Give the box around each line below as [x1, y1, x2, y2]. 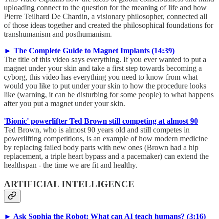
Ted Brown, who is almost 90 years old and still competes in [4, 126, 190, 134]
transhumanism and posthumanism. [4, 30, 112, 39]
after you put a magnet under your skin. [4, 99, 125, 108]
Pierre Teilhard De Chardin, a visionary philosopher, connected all [4, 12, 207, 21]
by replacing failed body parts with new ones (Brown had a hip [4, 143, 198, 152]
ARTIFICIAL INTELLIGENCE [4, 178, 134, 189]
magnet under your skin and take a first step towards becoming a [4, 64, 202, 73]
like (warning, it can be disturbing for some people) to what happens [4, 90, 214, 99]
